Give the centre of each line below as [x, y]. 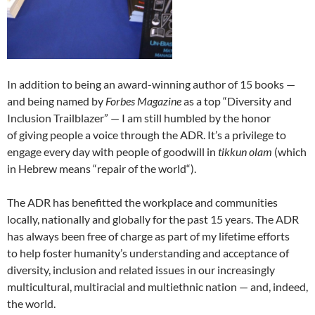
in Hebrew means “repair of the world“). [102, 168]
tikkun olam [245, 151]
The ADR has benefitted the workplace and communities [142, 202]
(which [289, 151]
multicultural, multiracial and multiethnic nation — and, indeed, [157, 286]
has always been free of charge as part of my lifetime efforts [148, 236]
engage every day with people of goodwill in [112, 151]
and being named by [56, 101]
